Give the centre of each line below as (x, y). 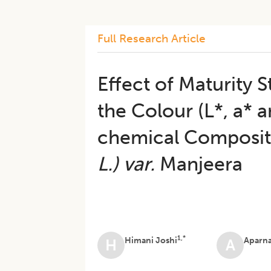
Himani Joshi (151, 240)
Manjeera (199, 164)
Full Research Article (152, 38)
